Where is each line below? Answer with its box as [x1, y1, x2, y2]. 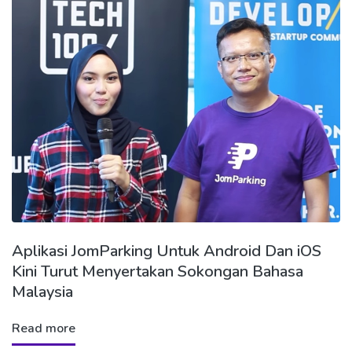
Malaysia [12, 280, 73, 302]
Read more [12, 319, 75, 337]
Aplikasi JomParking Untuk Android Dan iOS [12, 240, 321, 262]
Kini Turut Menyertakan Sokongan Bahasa [12, 260, 303, 282]
